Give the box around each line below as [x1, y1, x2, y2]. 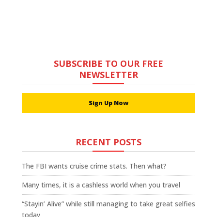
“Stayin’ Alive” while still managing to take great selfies [21, 199, 195, 208]
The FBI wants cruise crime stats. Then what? [21, 161, 167, 170]
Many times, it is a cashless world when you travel [21, 180, 180, 189]
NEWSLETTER [78, 68, 138, 80]
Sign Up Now [88, 98, 128, 107]
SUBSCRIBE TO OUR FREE [53, 57, 163, 69]
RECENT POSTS [75, 136, 141, 148]
